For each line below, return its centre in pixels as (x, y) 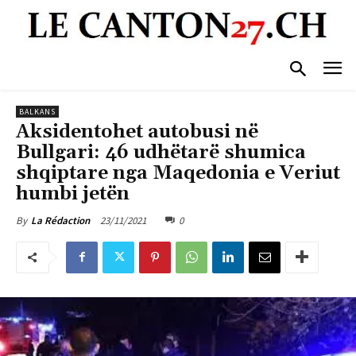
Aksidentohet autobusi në (137, 132)
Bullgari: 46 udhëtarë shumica (161, 152)
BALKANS (37, 111)
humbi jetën (73, 193)
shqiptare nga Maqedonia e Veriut (178, 173)
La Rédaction (60, 220)
